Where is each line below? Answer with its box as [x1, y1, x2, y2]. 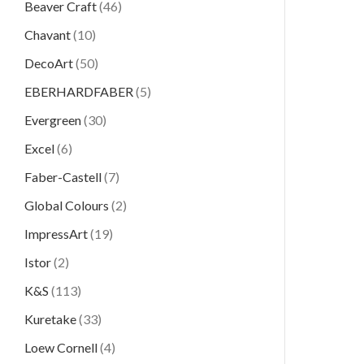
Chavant [24, 27, 71, 42]
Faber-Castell [24, 169, 102, 184]
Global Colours [24, 197, 109, 213]
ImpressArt [24, 226, 88, 241]
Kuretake [24, 311, 76, 327]
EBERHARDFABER [24, 84, 133, 99]
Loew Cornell [24, 340, 97, 355]
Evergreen [24, 112, 81, 128]
